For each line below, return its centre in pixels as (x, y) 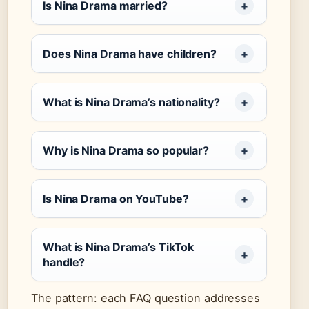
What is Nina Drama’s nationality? (131, 102)
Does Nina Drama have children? (130, 54)
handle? (64, 262)
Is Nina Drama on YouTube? (116, 199)
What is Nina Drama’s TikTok (119, 247)
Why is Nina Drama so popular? (126, 151)
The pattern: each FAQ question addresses (146, 298)
